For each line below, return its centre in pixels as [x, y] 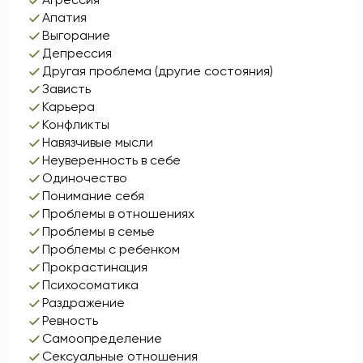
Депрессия [77, 53]
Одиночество [85, 178]
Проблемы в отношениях [118, 214]
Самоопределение [102, 338]
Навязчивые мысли [98, 142]
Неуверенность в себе [111, 160]
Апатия [64, 17]
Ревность [70, 320]
